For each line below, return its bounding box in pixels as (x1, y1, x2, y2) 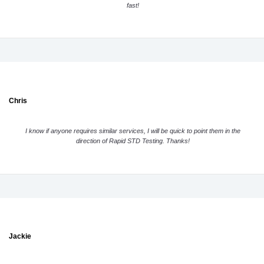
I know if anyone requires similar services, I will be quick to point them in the (25, 127, 240, 135)
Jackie (9, 232, 31, 241)
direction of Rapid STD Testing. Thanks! (75, 137, 190, 145)
